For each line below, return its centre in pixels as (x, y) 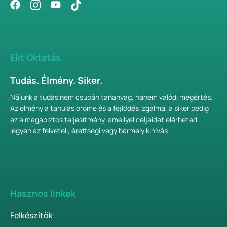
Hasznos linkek (43, 193)
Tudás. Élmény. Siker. (56, 80)
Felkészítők (31, 215)
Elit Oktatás (35, 57)
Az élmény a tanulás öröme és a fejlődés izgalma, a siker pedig (109, 108)
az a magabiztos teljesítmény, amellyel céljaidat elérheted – (106, 119)
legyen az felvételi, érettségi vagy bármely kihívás (89, 130)
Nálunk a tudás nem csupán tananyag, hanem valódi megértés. (111, 97)
